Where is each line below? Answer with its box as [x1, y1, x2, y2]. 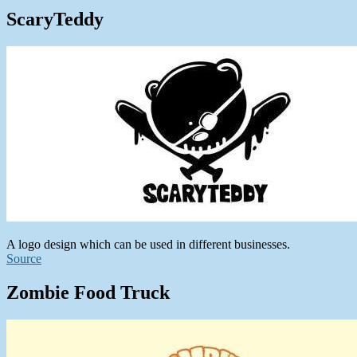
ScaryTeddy [6, 8, 104, 29]
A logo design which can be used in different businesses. [6, 237, 290, 251]
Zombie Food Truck [6, 281, 170, 303]
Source [6, 251, 41, 265]
